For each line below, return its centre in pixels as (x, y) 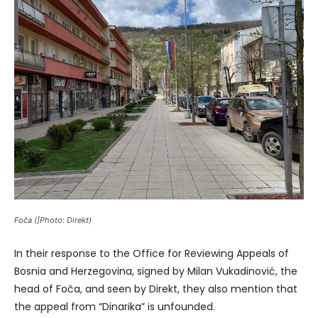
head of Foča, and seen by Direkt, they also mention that (156, 289)
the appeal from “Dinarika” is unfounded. (115, 306)
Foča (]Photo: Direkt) (53, 220)
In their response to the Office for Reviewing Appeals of (152, 253)
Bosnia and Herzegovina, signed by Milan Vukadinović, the (156, 271)
